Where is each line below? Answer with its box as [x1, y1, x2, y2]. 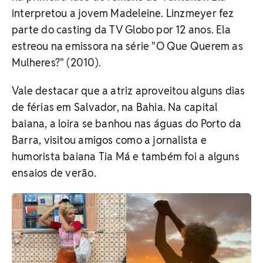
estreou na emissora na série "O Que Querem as [12, 39, 243, 53]
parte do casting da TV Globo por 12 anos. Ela [12, 22, 231, 36]
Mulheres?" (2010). [12, 55, 101, 69]
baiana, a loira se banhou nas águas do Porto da [12, 116, 242, 130]
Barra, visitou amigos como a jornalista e [12, 133, 207, 147]
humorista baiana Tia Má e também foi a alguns [12, 149, 240, 163]
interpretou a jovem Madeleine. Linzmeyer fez [12, 6, 234, 20]
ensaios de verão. [12, 166, 96, 180]
